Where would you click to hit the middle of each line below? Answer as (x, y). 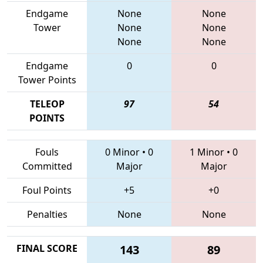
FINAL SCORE (47, 248)
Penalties (47, 214)
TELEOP (47, 104)
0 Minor (122, 152)
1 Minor (207, 152)
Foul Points (47, 190)
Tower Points (47, 80)
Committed (47, 166)
